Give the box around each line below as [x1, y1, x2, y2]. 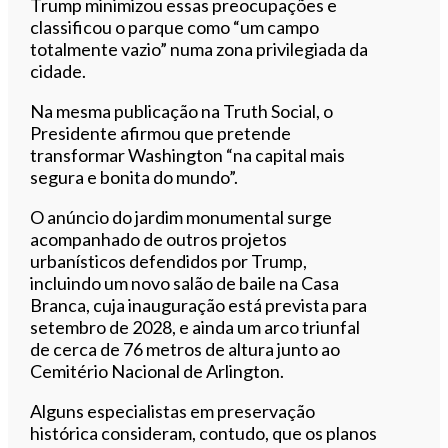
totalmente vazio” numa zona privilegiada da [30, 37, 369, 60]
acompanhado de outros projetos [30, 227, 288, 250]
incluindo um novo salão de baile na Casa [30, 271, 340, 294]
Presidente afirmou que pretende [30, 121, 292, 144]
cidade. [30, 59, 87, 82]
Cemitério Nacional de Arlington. [30, 359, 285, 382]
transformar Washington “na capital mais [30, 143, 346, 166]
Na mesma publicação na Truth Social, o [30, 99, 334, 122]
